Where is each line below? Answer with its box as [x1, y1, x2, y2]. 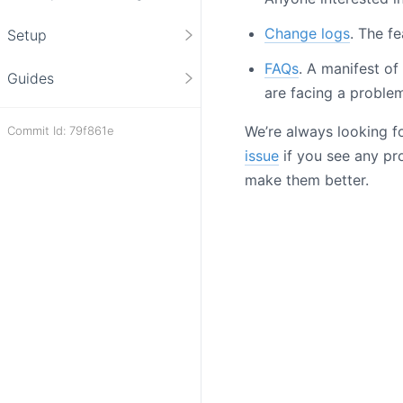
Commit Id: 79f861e [7, 122, 114, 138]
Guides [7, 68, 54, 87]
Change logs [264, 23, 350, 42]
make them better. [245, 170, 369, 189]
